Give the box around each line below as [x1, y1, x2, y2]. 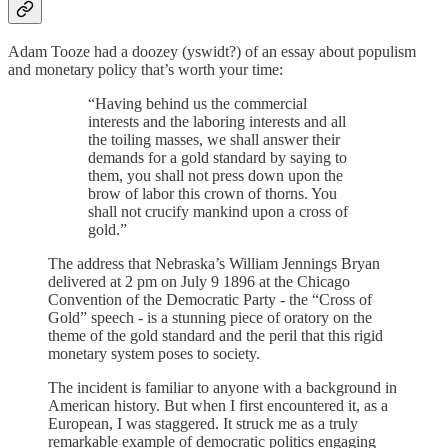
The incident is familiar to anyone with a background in [48, 379, 397, 397]
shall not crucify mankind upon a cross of [88, 203, 348, 221]
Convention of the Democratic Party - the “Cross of [48, 291, 372, 309]
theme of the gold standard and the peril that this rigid [48, 327, 383, 345]
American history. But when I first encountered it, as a [48, 397, 388, 415]
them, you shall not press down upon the [88, 167, 343, 185]
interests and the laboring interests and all [88, 113, 346, 131]
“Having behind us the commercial [88, 95, 307, 113]
